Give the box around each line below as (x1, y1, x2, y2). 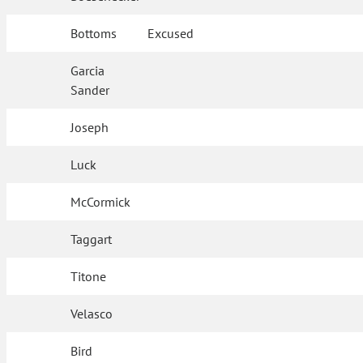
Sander (70, 82, 110, 98)
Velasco (70, 305, 113, 322)
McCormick (70, 194, 131, 210)
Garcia (70, 62, 105, 79)
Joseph (70, 119, 109, 135)
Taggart (70, 231, 113, 247)
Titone (70, 268, 107, 284)
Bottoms (70, 25, 117, 41)
